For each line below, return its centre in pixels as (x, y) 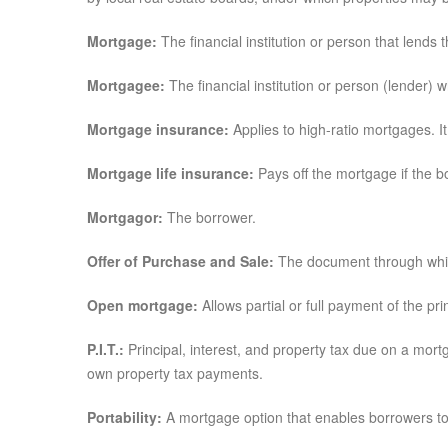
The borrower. (209, 217)
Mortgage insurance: (160, 129)
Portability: (126, 417)
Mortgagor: (125, 217)
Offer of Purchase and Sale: (180, 261)
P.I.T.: (107, 349)
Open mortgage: (142, 305)
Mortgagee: (128, 85)
